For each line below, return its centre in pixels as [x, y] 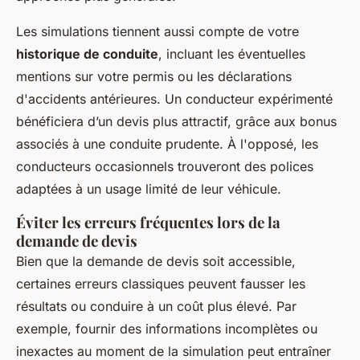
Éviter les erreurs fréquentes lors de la [148, 222]
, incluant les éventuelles [232, 53]
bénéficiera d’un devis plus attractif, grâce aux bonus [176, 121]
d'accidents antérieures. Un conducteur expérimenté [174, 98]
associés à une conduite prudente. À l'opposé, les [167, 143]
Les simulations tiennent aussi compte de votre [157, 31]
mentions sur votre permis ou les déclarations [154, 76]
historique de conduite [87, 53]
